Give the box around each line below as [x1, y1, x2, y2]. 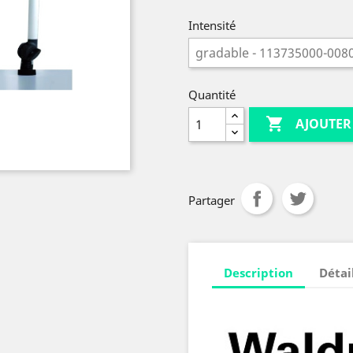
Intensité [188, 17, 236, 33]
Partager [188, 192, 235, 208]
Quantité [188, 87, 236, 102]
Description [224, 264, 293, 281]
